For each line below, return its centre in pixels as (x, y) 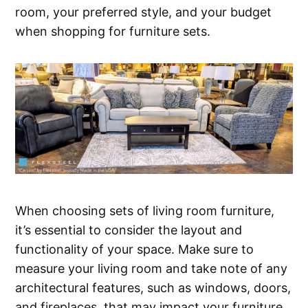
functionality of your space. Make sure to (135, 249)
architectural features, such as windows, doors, (153, 287)
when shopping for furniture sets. (113, 31)
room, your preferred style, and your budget (144, 12)
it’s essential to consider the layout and (129, 230)
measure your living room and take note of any (152, 268)
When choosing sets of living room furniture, (145, 210)
